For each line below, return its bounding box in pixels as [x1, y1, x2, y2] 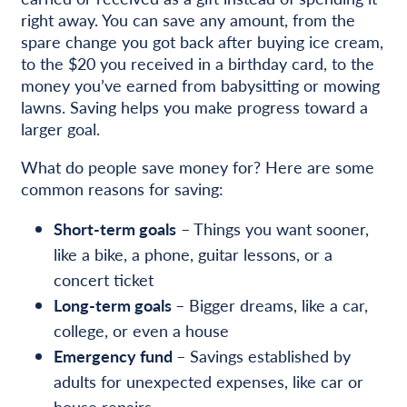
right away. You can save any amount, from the [20, 7, 355, 31]
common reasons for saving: [20, 176, 223, 200]
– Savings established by [175, 343, 351, 367]
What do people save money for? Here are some [20, 154, 374, 178]
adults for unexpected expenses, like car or [53, 369, 363, 392]
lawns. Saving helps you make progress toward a [20, 94, 368, 118]
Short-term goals [53, 216, 176, 240]
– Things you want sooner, [175, 216, 369, 240]
